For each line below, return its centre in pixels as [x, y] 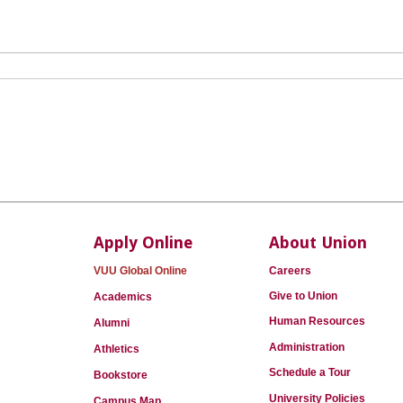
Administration [307, 347]
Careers [290, 271]
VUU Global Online [140, 271]
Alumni [112, 323]
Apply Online [143, 242]
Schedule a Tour [310, 372]
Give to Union [303, 296]
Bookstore [121, 375]
